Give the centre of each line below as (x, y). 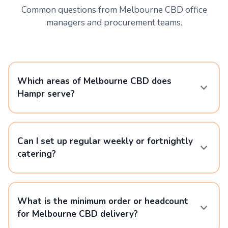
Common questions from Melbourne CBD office (114, 10)
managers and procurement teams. (114, 23)
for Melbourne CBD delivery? (78, 214)
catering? (37, 154)
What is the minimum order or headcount (103, 201)
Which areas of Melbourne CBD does (94, 81)
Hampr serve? (46, 94)
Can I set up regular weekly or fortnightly (105, 141)
